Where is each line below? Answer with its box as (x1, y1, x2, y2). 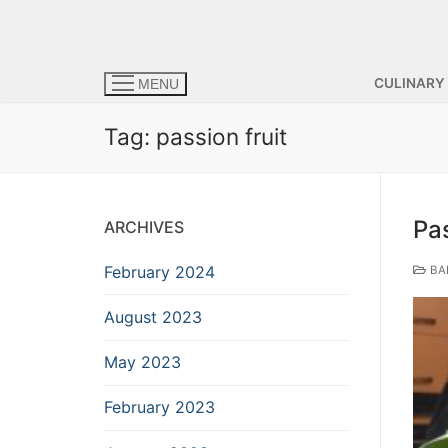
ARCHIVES (104, 216, 184, 237)
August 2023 (104, 307, 202, 328)
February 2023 (104, 397, 215, 418)
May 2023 (104, 352, 181, 373)
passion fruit (156, 123, 287, 150)
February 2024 (104, 261, 215, 282)
